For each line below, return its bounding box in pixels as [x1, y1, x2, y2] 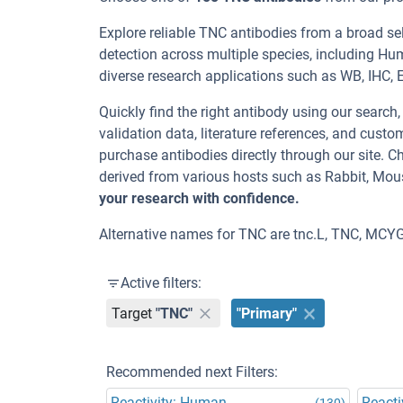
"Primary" [237, 304, 298, 322]
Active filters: [121, 274, 201, 291]
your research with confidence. [99, 190, 300, 207]
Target [112, 304, 153, 322]
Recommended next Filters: [106, 363, 278, 381]
